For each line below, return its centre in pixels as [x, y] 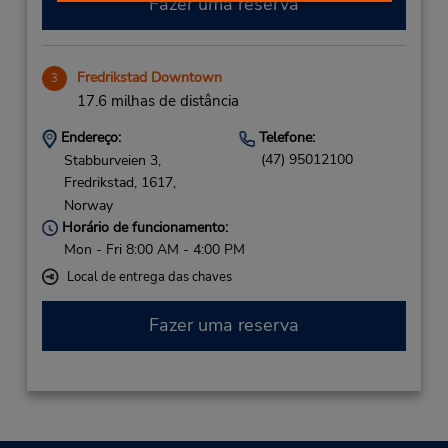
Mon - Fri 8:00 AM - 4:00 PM [154, 249]
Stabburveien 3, [112, 160]
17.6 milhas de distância [157, 101]
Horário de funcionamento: [142, 227]
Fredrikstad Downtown [149, 77]
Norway [88, 205]
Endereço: [88, 137]
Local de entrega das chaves [149, 276]
